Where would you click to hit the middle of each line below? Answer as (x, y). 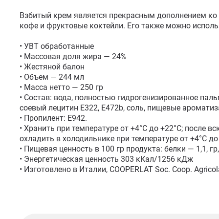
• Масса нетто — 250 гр (61, 87)
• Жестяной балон (52, 67)
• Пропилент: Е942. (53, 118)
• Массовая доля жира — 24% (73, 56)
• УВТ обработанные (57, 46)
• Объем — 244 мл (52, 77)
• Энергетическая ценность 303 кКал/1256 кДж (107, 159)
